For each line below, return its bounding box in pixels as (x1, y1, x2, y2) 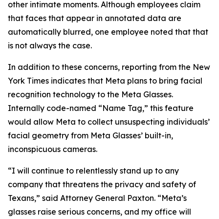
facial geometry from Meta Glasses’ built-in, (8, 131, 173, 140)
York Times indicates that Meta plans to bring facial (8, 76, 202, 86)
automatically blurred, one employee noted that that (8, 27, 208, 37)
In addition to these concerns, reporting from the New (8, 62, 210, 72)
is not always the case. (8, 41, 94, 50)
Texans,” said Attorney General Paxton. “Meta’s (8, 193, 187, 203)
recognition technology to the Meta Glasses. (8, 89, 173, 99)
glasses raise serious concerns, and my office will (8, 207, 191, 217)
